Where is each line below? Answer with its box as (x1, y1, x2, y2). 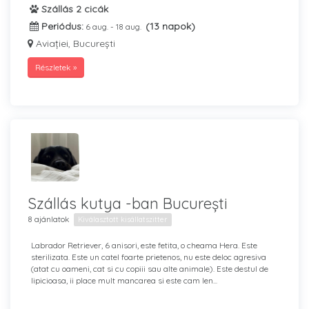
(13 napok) (146, 20, 195, 32)
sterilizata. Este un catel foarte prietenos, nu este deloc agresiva (31, 252, 266, 262)
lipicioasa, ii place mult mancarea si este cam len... (31, 275, 217, 286)
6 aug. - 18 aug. (86, 21, 143, 32)
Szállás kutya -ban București (28, 194, 228, 213)
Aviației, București (33, 37, 115, 50)
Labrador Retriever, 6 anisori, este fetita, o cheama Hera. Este (31, 240, 257, 250)
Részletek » (35, 62, 77, 72)
